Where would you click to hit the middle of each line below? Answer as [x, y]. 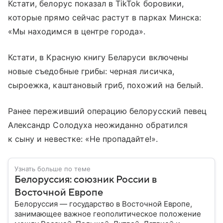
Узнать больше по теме [53, 168]
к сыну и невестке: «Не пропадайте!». [83, 139]
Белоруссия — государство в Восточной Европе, [103, 204]
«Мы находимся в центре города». [77, 31]
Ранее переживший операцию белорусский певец [108, 111]
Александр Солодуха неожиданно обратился [98, 125]
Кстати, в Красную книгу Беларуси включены [98, 57]
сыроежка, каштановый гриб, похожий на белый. [106, 85]
